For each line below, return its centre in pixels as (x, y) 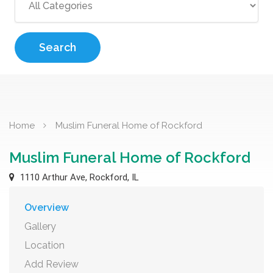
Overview (47, 207)
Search (58, 47)
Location (44, 245)
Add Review (51, 264)
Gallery (40, 226)
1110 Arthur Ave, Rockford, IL (78, 177)
